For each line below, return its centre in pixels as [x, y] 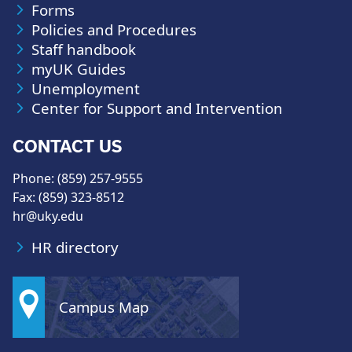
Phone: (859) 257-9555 [78, 178]
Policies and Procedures [114, 29]
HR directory [75, 247]
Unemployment [86, 88]
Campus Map [104, 307]
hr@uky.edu [48, 216]
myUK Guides [79, 69]
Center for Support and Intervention [157, 108]
